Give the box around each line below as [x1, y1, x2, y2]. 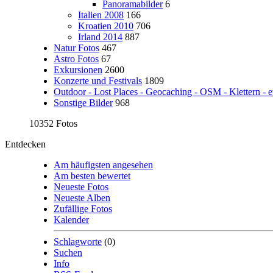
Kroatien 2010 [78, 21, 133, 31]
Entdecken [5, 139, 46, 149]
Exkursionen [54, 65, 102, 75]
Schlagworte [54, 236, 102, 247]
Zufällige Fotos [54, 204, 112, 214]
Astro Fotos [54, 54, 99, 64]
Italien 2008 [78, 10, 124, 20]
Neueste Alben [54, 193, 110, 203]
